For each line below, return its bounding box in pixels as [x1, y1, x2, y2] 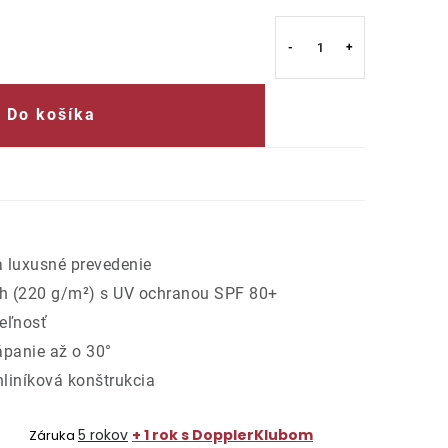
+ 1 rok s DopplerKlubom [132, 424, 313, 445]
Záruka [29, 425, 75, 445]
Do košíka [6, 105, 96, 125]
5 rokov [78, 424, 128, 445]
